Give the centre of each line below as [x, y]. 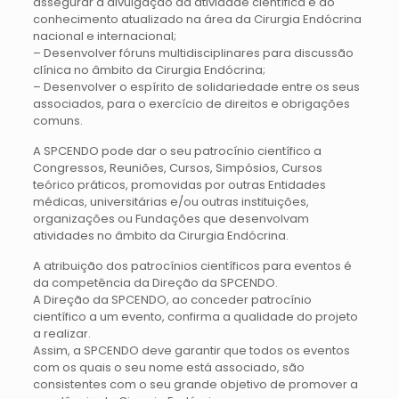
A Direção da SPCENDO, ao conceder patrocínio [172, 300]
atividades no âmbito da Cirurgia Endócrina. [160, 236]
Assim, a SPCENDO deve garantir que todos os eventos [191, 350]
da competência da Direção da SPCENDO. [155, 283]
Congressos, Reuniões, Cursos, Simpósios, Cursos [177, 168]
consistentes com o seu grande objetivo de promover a [195, 384]
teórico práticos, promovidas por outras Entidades [179, 185]
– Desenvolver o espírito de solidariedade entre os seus [196, 87]
